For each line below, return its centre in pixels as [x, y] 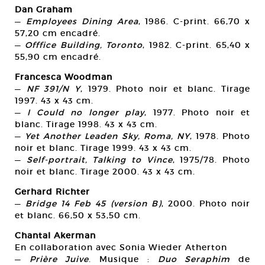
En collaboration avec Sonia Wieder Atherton [121, 248]
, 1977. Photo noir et [198, 113]
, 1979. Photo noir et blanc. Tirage [166, 89]
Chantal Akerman [55, 236]
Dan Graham [44, 10]
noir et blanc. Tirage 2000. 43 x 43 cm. [105, 172]
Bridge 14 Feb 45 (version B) [93, 204]
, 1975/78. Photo [211, 160]
